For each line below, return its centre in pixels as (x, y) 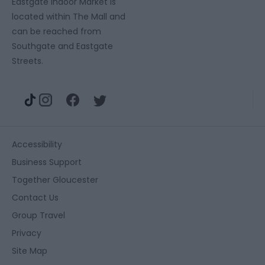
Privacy (27, 233)
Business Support (47, 162)
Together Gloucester (55, 180)
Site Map (30, 251)
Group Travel (38, 215)
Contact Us (35, 197)
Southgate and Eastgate (62, 46)
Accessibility (37, 144)
